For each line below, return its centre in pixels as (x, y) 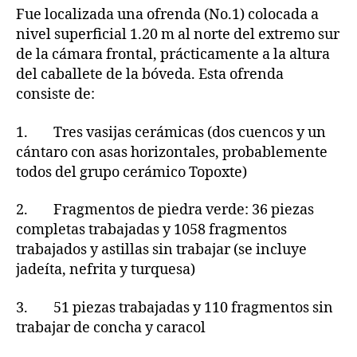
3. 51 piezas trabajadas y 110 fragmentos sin (175, 308)
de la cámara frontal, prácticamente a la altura (173, 55)
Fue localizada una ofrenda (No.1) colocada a (167, 15)
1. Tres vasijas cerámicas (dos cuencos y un (171, 132)
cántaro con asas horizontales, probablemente (172, 152)
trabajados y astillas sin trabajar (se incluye (161, 250)
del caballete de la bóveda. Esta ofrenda (150, 75)
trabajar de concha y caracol (111, 328)
